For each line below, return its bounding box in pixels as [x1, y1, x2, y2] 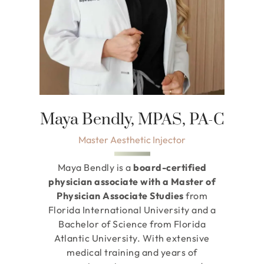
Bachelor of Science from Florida [58, 217, 206, 230]
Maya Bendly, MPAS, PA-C [39, 109, 225, 130]
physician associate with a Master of [48, 175, 216, 187]
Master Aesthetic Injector [78, 133, 186, 146]
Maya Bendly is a [57, 161, 133, 173]
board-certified [133, 161, 207, 173]
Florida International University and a [48, 203, 216, 216]
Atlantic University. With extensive [54, 232, 210, 244]
